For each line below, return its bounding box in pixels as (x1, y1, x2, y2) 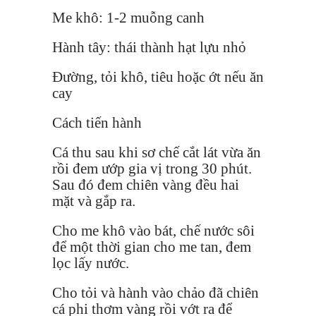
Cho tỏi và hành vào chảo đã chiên (52, 284, 259, 301)
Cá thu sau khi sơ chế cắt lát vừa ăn (52, 143, 261, 161)
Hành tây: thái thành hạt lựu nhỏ (52, 38, 246, 56)
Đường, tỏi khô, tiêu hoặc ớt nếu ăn (52, 68, 264, 85)
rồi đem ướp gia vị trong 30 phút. (52, 159, 252, 177)
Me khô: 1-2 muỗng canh (52, 8, 205, 26)
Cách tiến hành (52, 114, 142, 131)
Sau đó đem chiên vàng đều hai (52, 176, 239, 193)
